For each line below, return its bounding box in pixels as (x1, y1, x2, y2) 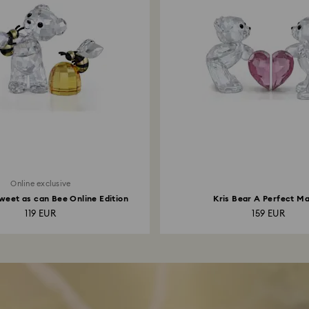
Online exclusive (10, 180, 71, 188)
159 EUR (252, 210, 286, 219)
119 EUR (25, 210, 57, 219)
